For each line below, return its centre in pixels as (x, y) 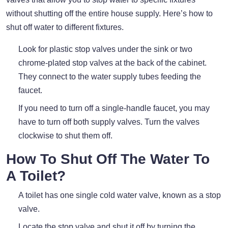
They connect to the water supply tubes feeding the (110, 76)
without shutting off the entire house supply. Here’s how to (109, 13)
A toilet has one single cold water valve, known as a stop (120, 195)
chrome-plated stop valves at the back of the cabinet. (112, 63)
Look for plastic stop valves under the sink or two (105, 49)
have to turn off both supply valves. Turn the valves (109, 122)
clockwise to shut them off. (65, 135)
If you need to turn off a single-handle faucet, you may (114, 108)
